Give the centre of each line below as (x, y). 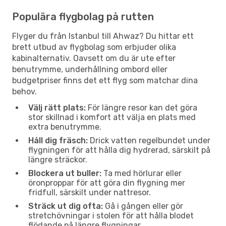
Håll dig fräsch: (58, 140)
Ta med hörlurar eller (142, 173)
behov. (24, 91)
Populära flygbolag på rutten (83, 16)
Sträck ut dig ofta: (66, 206)
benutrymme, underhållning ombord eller (90, 69)
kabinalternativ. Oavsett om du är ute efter (94, 58)
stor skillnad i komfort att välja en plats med (112, 117)
